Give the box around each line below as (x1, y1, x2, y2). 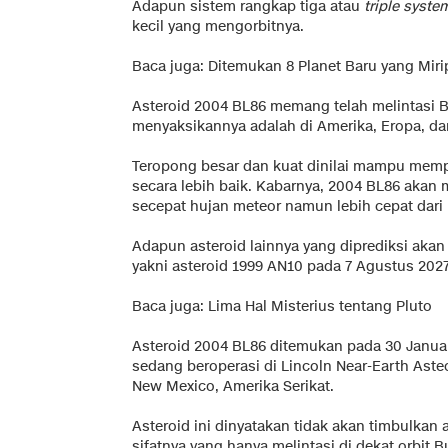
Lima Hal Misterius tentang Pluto (208, 296, 432, 316)
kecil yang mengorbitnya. (132, 16, 304, 36)
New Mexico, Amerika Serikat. (132, 376, 334, 396)
